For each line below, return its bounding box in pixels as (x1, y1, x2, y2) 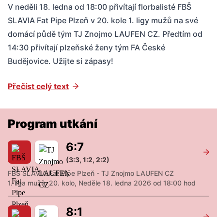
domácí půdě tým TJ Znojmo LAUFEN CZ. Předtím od (8, 29, 202, 39)
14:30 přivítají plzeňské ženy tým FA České (8, 43, 165, 52)
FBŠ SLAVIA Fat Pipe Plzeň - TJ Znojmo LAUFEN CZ (8, 169, 174, 177)
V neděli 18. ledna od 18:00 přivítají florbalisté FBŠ (8, 2, 191, 12)
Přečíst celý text (8, 81, 69, 91)
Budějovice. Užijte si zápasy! (8, 56, 113, 66)
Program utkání (8, 117, 97, 131)
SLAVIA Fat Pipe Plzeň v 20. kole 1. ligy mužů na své (8, 15, 198, 25)
